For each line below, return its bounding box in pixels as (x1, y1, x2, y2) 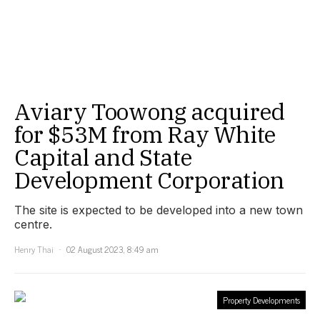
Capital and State (14, 142, 192, 173)
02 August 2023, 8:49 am (66, 242, 159, 257)
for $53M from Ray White (14, 119, 276, 150)
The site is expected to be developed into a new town (14, 203, 303, 218)
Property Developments (223, 293, 300, 308)
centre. (14, 217, 52, 232)
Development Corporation (14, 165, 284, 196)
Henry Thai (14, 242, 54, 257)
